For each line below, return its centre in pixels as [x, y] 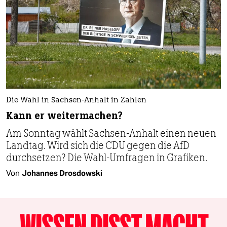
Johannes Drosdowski [62, 173]
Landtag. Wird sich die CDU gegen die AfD [98, 145]
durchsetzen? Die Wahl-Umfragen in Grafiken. [107, 157]
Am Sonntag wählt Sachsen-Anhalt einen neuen [111, 133]
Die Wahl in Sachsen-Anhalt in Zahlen [76, 100]
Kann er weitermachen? [64, 116]
